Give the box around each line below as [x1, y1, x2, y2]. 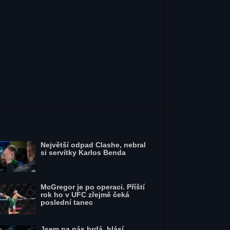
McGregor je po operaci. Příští [41, 183, 145, 191]
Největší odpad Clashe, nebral [41, 141, 146, 149]
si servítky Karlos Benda [41, 148, 126, 157]
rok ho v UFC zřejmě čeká [41, 190, 130, 199]
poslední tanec [41, 198, 93, 206]
